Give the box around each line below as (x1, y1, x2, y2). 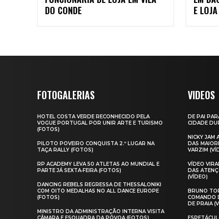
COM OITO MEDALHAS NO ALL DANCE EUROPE (37, 188, 159, 195)
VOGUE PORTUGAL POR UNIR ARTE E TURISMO (37, 120, 163, 127)
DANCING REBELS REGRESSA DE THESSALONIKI (37, 181, 161, 188)
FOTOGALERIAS (37, 88, 95, 103)
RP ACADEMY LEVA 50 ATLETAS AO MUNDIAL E (37, 161, 159, 168)
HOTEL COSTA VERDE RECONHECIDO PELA (37, 113, 150, 120)
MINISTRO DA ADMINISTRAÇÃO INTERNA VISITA (37, 208, 164, 215)
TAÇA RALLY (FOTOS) (37, 147, 93, 153)
